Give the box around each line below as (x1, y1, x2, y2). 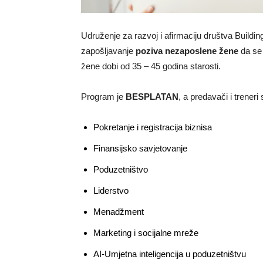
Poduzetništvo (93, 164, 148, 174)
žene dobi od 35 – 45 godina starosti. (81, 61, 221, 71)
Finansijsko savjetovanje (93, 143, 187, 153)
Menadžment (93, 207, 144, 217)
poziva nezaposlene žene (136, 46, 238, 56)
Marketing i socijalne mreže (93, 228, 198, 238)
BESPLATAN (126, 92, 178, 102)
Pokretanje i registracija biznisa (93, 122, 212, 132)
